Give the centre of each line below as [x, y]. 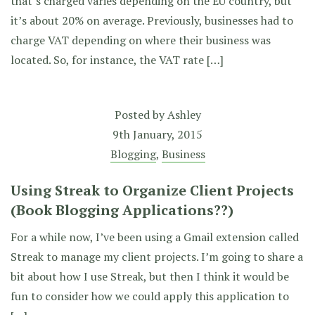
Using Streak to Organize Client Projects [152, 190]
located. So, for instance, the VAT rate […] [117, 60]
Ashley [184, 115]
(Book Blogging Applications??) [122, 210]
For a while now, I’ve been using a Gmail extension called [155, 237]
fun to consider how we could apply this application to [150, 296]
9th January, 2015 [157, 134]
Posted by [141, 115]
